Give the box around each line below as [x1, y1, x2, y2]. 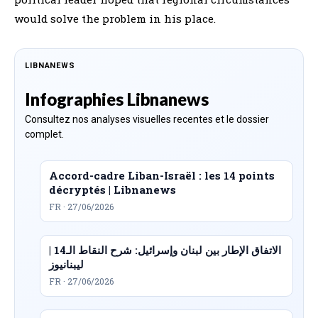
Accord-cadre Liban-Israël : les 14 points [49, 168, 275, 182]
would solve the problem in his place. [14, 11, 216, 26]
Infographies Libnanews [25, 88, 209, 109]
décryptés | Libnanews [49, 182, 176, 197]
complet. [25, 128, 64, 140]
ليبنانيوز [49, 256, 84, 271]
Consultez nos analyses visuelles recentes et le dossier [25, 113, 269, 125]
